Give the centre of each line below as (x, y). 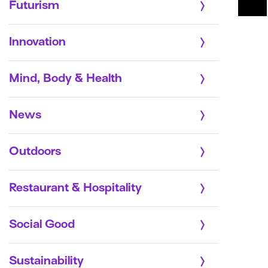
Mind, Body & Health (66, 79)
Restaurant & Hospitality (75, 188)
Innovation (37, 42)
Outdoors (35, 152)
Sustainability (46, 261)
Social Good (42, 225)
